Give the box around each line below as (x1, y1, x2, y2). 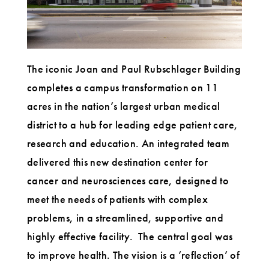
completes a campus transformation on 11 (27, 80, 219, 95)
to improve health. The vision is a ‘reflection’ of (27, 248, 240, 262)
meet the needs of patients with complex (27, 192, 208, 207)
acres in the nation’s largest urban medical (27, 99, 220, 113)
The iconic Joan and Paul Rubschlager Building (27, 62, 241, 76)
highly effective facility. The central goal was (27, 229, 233, 244)
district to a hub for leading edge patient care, (27, 118, 238, 132)
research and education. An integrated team (27, 136, 230, 151)
